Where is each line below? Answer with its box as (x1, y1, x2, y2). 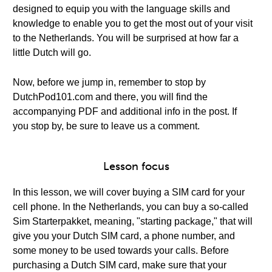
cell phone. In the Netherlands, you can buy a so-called (13, 202, 248, 212)
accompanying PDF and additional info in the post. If (13, 106, 237, 117)
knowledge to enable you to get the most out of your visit (13, 18, 253, 29)
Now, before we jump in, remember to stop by (13, 77, 206, 87)
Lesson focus (103, 160, 169, 173)
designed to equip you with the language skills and (13, 4, 230, 14)
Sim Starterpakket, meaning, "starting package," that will (13, 216, 253, 226)
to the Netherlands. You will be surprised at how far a (13, 33, 239, 43)
